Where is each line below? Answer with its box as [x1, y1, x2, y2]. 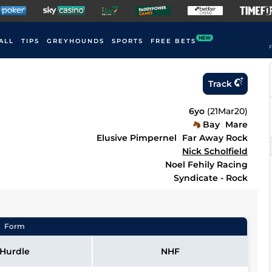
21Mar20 [210, 106, 245, 117]
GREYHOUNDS [47, 37, 104, 45]
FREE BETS [151, 37, 196, 45]
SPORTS [112, 37, 143, 45]
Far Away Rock [182, 132, 248, 143]
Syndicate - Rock [174, 172, 248, 183]
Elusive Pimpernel [97, 132, 177, 143]
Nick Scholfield [182, 146, 248, 157]
